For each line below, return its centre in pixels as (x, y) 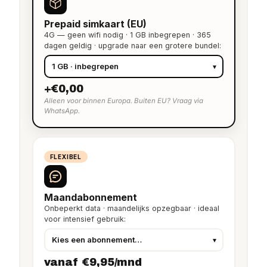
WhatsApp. (62, 111)
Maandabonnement (90, 197)
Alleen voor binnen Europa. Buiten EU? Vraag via (123, 100)
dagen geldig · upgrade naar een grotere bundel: (132, 45)
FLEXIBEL (66, 156)
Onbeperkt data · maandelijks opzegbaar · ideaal (131, 208)
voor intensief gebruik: (85, 219)
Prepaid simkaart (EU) (95, 24)
